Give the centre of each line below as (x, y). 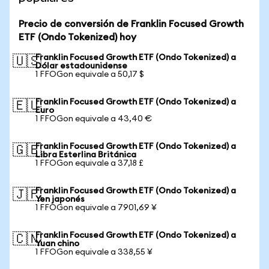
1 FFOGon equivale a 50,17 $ (90, 74)
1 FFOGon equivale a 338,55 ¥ (94, 252)
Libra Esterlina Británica (86, 155)
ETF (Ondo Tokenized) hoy (77, 37)
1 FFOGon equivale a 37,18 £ (89, 163)
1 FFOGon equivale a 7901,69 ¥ (96, 208)
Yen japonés (60, 199)
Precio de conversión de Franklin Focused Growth (131, 24)
